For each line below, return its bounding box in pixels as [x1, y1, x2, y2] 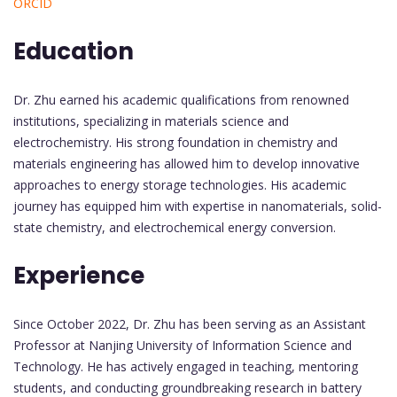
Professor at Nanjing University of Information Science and [13, 337, 352, 354]
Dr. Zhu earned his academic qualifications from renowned [13, 91, 349, 109]
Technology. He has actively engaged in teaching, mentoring [13, 358, 358, 376]
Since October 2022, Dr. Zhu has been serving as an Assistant [13, 315, 366, 333]
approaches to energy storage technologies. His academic [13, 176, 346, 194]
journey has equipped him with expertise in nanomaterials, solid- [13, 198, 382, 215]
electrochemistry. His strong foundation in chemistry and [13, 134, 338, 152]
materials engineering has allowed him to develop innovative [13, 155, 360, 173]
